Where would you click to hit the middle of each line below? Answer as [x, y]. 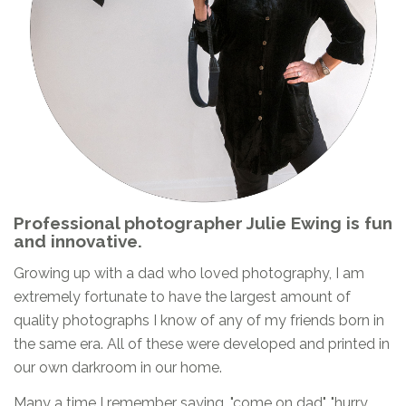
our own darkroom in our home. [118, 368]
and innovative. [78, 242]
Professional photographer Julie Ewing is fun [203, 223]
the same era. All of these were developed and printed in [202, 344]
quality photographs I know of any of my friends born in [199, 321]
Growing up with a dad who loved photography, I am [189, 274]
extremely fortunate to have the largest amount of [182, 297]
